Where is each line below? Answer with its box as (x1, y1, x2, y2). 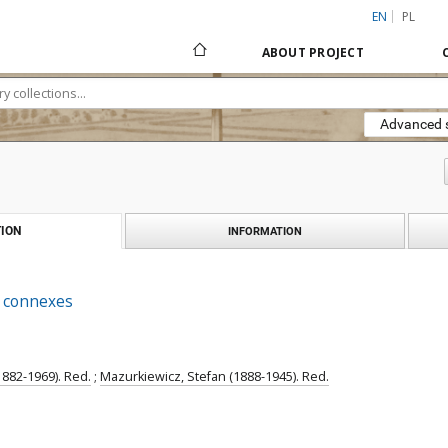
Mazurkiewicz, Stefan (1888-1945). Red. (100, 368, 329, 385)
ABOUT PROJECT (261, 44, 364, 61)
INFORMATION (228, 224, 302, 238)
